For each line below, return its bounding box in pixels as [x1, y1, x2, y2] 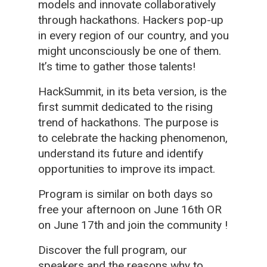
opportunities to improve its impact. [38, 162, 215, 176]
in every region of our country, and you [38, 28, 229, 42]
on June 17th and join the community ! [38, 218, 228, 232]
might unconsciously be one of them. [38, 44, 221, 58]
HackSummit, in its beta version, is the [38, 84, 226, 98]
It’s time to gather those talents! [38, 59, 195, 73]
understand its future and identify [38, 146, 203, 160]
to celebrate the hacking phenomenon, [38, 131, 228, 145]
